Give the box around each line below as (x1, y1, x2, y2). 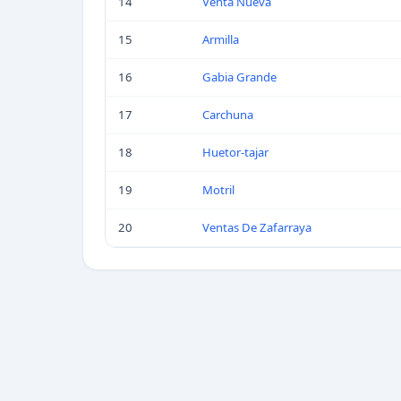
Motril (202, 182, 235, 198)
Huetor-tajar (202, 144, 269, 160)
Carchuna (202, 107, 253, 123)
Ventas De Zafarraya (202, 219, 311, 235)
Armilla (202, 31, 239, 47)
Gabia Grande (202, 69, 277, 85)
